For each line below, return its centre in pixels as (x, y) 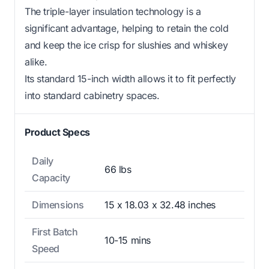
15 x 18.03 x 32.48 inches (160, 204)
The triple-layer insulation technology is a (113, 11)
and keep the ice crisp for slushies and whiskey (126, 45)
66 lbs (118, 169)
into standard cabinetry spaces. (92, 95)
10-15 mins (128, 240)
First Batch (55, 231)
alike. (36, 62)
